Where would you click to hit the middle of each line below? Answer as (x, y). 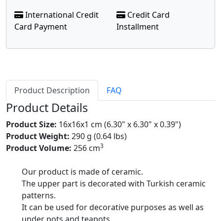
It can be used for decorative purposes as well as (113, 207)
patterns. (39, 195)
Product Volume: (39, 148)
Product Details (47, 108)
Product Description (52, 90)
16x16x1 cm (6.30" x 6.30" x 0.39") (119, 124)
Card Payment (41, 27)
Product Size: (31, 124)
